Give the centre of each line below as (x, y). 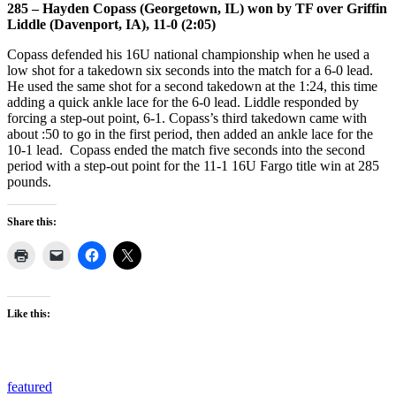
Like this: (29, 313)
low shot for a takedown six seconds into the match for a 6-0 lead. (190, 70)
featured (30, 386)
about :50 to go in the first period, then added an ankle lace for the (190, 133)
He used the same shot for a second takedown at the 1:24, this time (192, 86)
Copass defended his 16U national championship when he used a (188, 54)
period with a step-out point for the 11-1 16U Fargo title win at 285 (193, 165)
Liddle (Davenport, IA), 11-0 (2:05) (111, 24)
